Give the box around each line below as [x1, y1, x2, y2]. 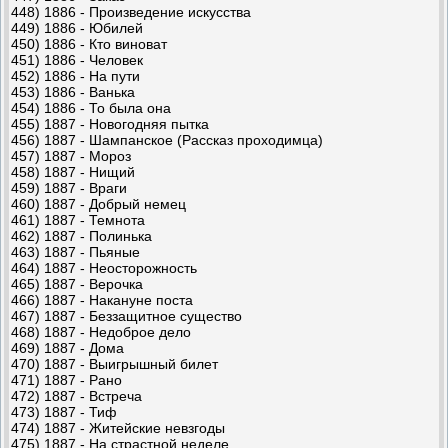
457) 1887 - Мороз [11, 147, 131, 164]
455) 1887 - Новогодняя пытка [11, 115, 209, 132]
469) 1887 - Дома [11, 339, 124, 356]
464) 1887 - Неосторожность [11, 259, 197, 276]
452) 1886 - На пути [11, 67, 140, 84]
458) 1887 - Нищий [11, 163, 135, 180]
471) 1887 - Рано [11, 371, 122, 388]
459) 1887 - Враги [11, 179, 127, 196]
